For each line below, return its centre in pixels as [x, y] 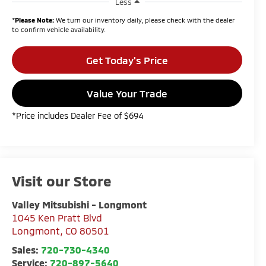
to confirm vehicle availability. [59, 29]
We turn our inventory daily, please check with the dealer [145, 20]
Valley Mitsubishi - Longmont [80, 205]
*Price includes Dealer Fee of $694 [78, 115]
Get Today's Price [127, 60]
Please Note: [35, 20]
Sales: [27, 250]
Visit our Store [62, 181]
